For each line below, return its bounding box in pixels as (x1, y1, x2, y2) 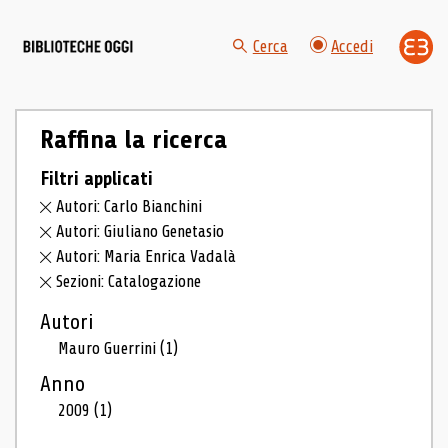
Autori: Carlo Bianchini (56, 197, 203, 217)
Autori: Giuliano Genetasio (56, 222, 225, 242)
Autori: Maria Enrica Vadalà (56, 247, 237, 266)
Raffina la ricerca (39, 125, 227, 154)
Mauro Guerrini (58, 338, 161, 358)
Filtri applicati (39, 167, 153, 190)
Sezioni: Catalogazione (56, 271, 202, 291)
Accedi (331, 37, 373, 57)
